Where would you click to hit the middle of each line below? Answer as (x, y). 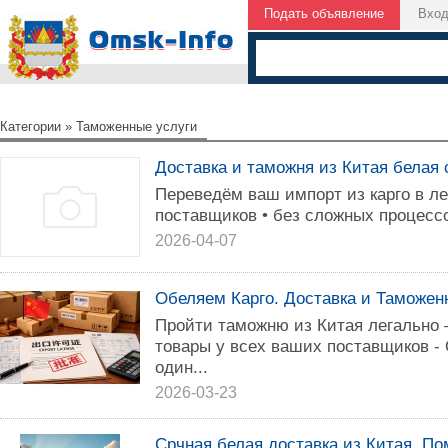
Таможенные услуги (136, 126)
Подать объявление (324, 13)
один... (181, 367)
